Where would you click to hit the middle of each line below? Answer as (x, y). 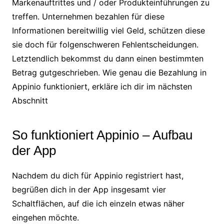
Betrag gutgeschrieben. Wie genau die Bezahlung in (109, 73)
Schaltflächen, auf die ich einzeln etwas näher (98, 204)
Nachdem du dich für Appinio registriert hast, (97, 176)
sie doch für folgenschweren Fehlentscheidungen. (105, 45)
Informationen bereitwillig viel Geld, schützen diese (108, 31)
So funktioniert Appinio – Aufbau (102, 135)
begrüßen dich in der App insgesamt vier (89, 190)
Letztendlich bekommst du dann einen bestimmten (107, 59)
